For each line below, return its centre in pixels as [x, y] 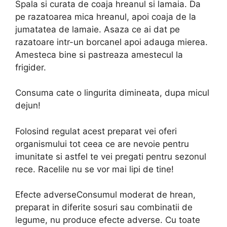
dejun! [28, 105]
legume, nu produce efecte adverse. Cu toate [108, 220]
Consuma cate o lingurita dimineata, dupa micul [112, 93]
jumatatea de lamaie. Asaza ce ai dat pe [98, 29]
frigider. [31, 67]
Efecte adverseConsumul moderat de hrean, [105, 195]
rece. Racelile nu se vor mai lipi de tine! [94, 169]
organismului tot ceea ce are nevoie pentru [102, 144]
